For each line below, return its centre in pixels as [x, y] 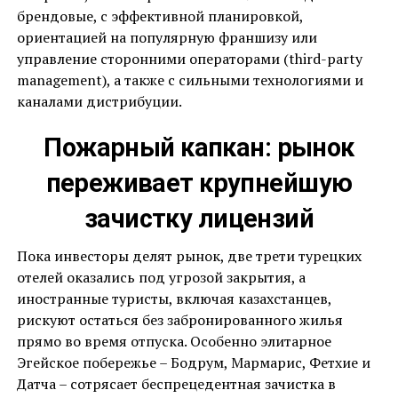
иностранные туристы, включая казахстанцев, [174, 299]
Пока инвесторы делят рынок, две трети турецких [189, 256]
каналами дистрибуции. [99, 102]
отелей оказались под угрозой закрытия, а [161, 278]
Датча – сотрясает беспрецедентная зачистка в [176, 384]
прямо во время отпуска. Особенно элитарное [174, 342]
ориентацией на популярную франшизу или [167, 38]
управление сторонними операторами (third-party [189, 59]
